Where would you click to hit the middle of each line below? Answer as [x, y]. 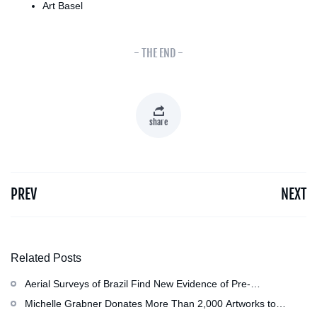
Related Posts [46, 258]
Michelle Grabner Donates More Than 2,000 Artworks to [150, 303]
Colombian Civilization [74, 298]
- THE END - [158, 53]
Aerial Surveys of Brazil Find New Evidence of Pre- [138, 283]
